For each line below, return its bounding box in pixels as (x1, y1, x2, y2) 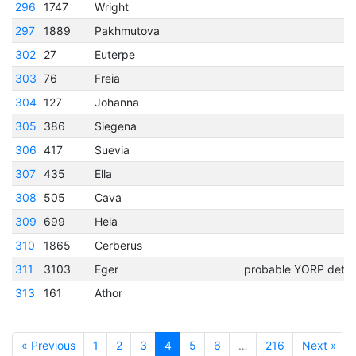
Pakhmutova (95, 23, 161, 37)
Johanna (95, 95, 140, 109)
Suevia (95, 142, 130, 157)
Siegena (95, 118, 137, 133)
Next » (301, 338, 337, 352)
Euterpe (95, 47, 136, 61)
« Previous (21, 338, 75, 352)
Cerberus (95, 238, 143, 252)
